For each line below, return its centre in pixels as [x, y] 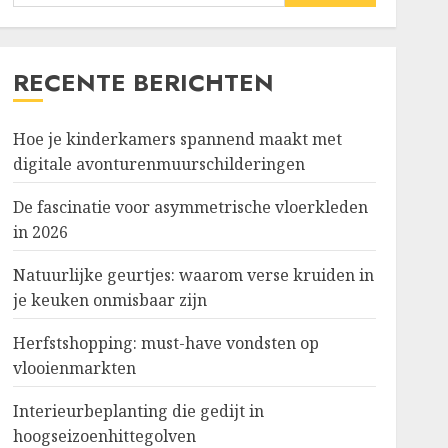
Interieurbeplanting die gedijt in [138, 411]
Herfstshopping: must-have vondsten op [165, 343]
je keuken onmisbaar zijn [109, 300]
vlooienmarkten [74, 368]
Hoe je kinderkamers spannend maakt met [177, 139]
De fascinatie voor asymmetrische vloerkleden [190, 207]
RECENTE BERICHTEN [143, 82]
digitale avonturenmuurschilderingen [158, 164]
